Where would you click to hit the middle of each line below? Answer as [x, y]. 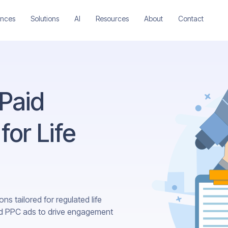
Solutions [45, 19]
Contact [191, 19]
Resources [112, 19]
